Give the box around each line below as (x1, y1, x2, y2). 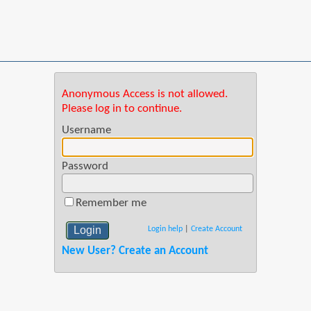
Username (61, 124, 111, 136)
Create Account (190, 225, 242, 233)
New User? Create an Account (61, 245, 208, 257)
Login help (147, 225, 183, 233)
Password (61, 160, 108, 172)
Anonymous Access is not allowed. (61, 88, 228, 100)
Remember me (75, 197, 146, 209)
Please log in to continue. (61, 103, 182, 115)
